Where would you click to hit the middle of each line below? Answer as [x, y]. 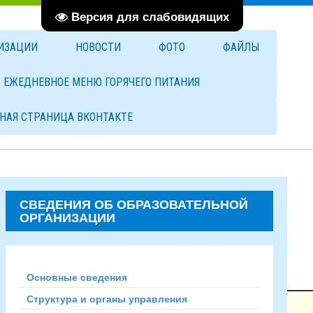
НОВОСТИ [98, 47]
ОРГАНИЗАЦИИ [67, 217]
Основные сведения [77, 277]
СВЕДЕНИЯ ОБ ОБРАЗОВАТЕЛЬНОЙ [133, 204]
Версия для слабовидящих [150, 16]
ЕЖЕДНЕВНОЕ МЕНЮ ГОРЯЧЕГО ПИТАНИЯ [101, 82]
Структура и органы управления [107, 298]
